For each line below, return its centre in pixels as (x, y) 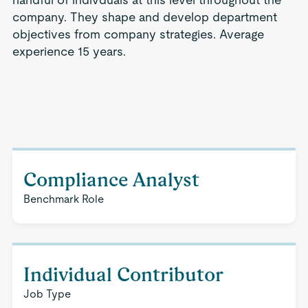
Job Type (47, 294)
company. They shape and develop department (144, 17)
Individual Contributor (123, 274)
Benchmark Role (63, 199)
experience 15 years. (69, 51)
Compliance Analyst (111, 179)
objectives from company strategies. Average (138, 34)
